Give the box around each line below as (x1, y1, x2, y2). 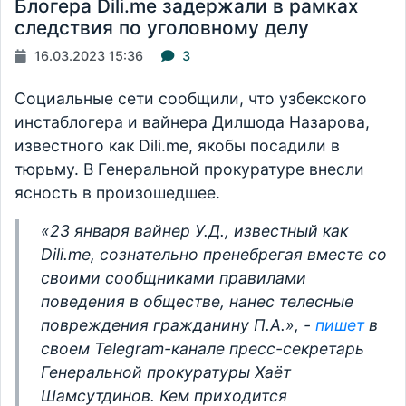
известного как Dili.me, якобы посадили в (14, 136, 340, 156)
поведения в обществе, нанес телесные (41, 292, 353, 312)
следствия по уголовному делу (14, 16, 309, 40)
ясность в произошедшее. (14, 183, 220, 203)
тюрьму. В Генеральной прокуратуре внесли (14, 159, 364, 179)
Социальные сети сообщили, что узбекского (14, 89, 367, 109)
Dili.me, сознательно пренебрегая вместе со (41, 245, 387, 265)
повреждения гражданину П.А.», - (41, 315, 315, 335)
